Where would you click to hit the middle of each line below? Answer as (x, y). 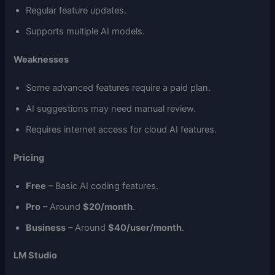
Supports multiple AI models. (86, 32)
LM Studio (36, 256)
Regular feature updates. (76, 11)
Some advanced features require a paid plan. (118, 87)
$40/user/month (145, 227)
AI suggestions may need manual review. (111, 108)
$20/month (108, 207)
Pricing (29, 157)
